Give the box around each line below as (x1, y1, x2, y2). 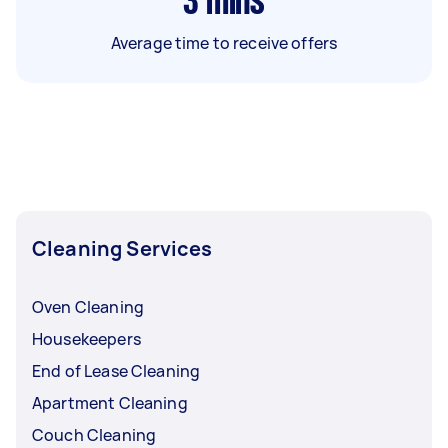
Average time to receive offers (110, 31, 338, 54)
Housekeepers (32, 327, 141, 350)
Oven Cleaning (32, 295, 144, 318)
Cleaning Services (32, 234, 213, 262)
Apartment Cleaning (32, 391, 188, 414)
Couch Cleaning (32, 423, 157, 446)
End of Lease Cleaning (32, 359, 201, 382)
